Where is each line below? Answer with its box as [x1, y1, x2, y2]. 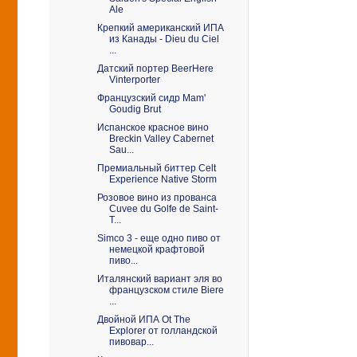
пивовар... [108, 336, 154, 347]
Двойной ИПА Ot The [96, 314, 190, 325]
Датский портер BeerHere [96, 63, 214, 74]
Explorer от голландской [108, 325, 218, 336]
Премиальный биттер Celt [96, 163, 216, 174]
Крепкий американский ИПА [96, 22, 224, 33]
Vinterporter [108, 74, 160, 85]
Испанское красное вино [96, 122, 209, 133]
